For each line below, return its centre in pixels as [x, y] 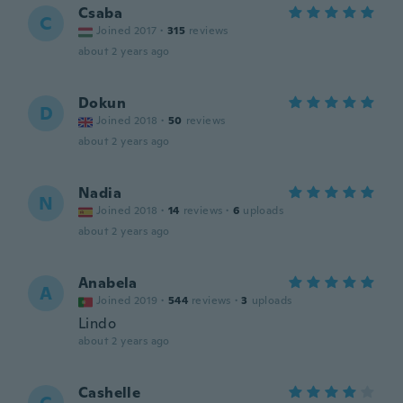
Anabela [108, 283]
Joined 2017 [127, 31]
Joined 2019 [127, 300]
